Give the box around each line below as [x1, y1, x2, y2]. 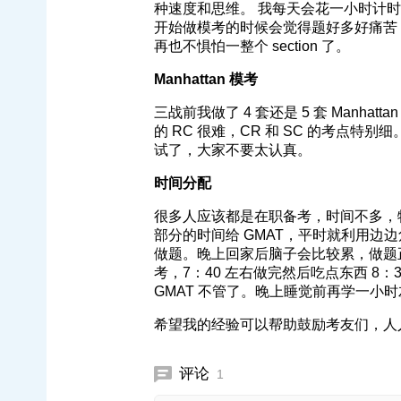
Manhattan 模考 [154, 72, 258, 87]
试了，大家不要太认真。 [154, 142, 311, 158]
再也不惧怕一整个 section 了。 [154, 38, 350, 54]
